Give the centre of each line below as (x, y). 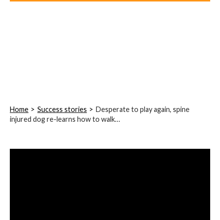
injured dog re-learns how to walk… (65, 119)
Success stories (62, 109)
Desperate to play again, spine (142, 109)
